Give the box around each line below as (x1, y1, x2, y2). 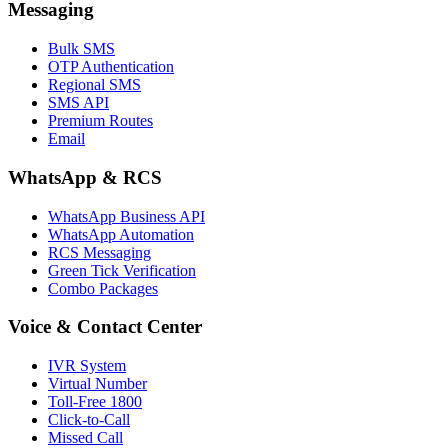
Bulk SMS (48, 40, 115, 58)
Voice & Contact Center (8, 316, 202, 338)
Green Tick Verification (48, 261, 196, 279)
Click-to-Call (48, 410, 130, 428)
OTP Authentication (48, 58, 174, 76)
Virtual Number (48, 374, 147, 392)
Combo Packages (48, 279, 158, 297)
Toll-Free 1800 (48, 392, 142, 410)
